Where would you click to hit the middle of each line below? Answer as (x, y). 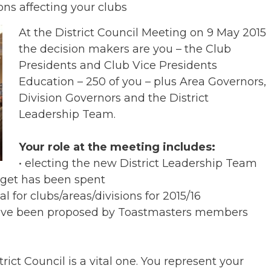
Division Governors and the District (114, 98)
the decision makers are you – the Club (125, 49)
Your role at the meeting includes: (117, 147)
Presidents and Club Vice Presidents (118, 65)
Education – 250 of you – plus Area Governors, (142, 81)
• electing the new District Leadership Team (138, 163)
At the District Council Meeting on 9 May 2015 (142, 32)
